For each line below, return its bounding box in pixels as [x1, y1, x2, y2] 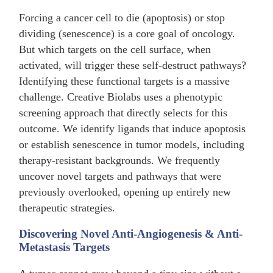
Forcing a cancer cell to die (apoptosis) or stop [19, 12, 225, 24]
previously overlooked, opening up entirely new [19, 186, 232, 199]
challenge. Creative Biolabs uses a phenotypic [19, 91, 223, 104]
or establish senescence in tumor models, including [19, 138, 245, 151]
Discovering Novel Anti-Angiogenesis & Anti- [19, 227, 243, 240]
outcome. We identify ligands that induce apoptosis [19, 122, 246, 135]
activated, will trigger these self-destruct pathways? [19, 59, 247, 72]
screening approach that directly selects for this [19, 107, 228, 119]
